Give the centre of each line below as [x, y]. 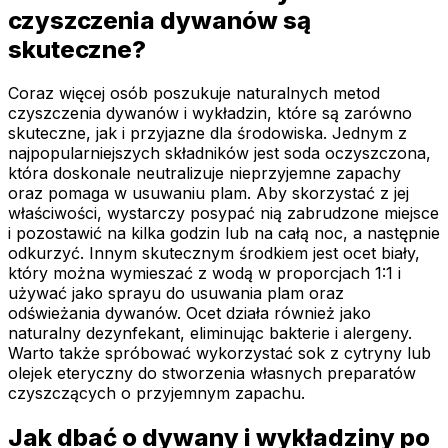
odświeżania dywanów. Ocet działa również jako [189, 313]
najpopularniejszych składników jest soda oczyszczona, [219, 153]
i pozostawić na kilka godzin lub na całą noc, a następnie [224, 233]
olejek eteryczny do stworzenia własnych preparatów [212, 373]
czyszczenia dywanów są [159, 20]
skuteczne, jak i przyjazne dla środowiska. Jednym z [207, 133]
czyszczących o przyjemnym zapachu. [156, 393]
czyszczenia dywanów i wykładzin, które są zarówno [210, 113]
